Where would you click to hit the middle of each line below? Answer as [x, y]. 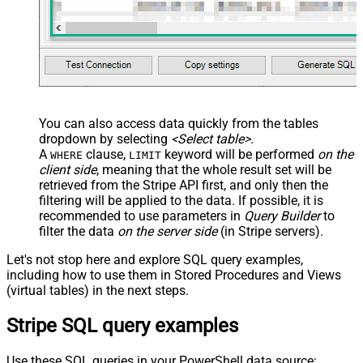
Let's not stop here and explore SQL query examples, [155, 259]
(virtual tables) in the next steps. [98, 290]
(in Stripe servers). [270, 231]
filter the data [78, 231]
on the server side [167, 231]
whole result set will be [267, 169]
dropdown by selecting [105, 139]
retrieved [63, 185]
